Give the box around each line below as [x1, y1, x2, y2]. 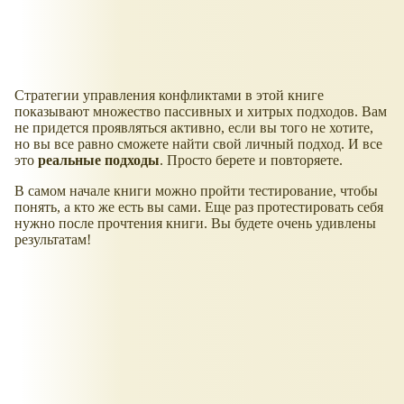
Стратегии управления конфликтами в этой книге [14, 87, 324, 103]
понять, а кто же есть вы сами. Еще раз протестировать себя [14, 198, 383, 215]
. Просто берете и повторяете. [160, 151, 343, 168]
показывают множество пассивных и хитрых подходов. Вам [14, 103, 387, 119]
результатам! [14, 231, 91, 247]
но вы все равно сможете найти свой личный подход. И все [14, 135, 382, 151]
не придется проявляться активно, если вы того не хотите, [14, 119, 373, 135]
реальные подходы [38, 151, 160, 168]
